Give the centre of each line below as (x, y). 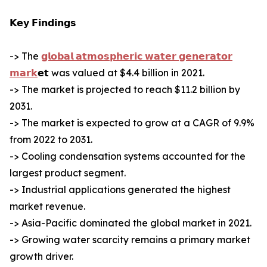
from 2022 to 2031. (51, 140)
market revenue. (47, 207)
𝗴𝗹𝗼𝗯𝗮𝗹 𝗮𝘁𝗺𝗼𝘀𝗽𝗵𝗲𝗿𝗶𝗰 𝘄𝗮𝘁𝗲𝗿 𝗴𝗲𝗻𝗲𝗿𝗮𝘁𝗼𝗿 (137, 56)
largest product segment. (68, 173)
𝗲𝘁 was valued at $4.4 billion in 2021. (121, 73)
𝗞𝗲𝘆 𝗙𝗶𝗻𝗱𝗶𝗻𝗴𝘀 (43, 23)
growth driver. (41, 257)
